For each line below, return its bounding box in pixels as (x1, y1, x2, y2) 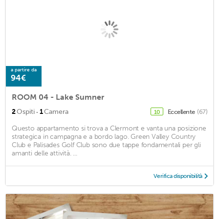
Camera (44, 107, 68, 116)
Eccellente (167, 108, 196, 115)
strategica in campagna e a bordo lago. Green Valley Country (12, 132, 196, 141)
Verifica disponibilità (153, 172, 202, 179)
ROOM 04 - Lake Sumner (12, 92, 104, 102)
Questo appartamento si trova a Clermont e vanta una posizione (12, 124, 206, 132)
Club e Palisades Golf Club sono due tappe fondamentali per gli (12, 140, 201, 149)
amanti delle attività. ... (12, 149, 77, 157)
